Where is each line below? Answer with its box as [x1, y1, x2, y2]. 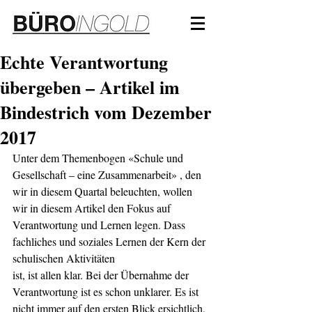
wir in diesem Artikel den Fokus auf [13, 201, 173, 215]
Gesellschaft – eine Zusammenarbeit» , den [13, 167, 204, 182]
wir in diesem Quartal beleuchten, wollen [13, 184, 195, 198]
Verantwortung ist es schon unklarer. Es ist [13, 284, 201, 299]
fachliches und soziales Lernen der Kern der [13, 234, 208, 249]
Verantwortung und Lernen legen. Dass [13, 217, 188, 232]
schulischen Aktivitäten [13, 251, 115, 265]
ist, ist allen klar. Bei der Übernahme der [13, 267, 192, 282]
